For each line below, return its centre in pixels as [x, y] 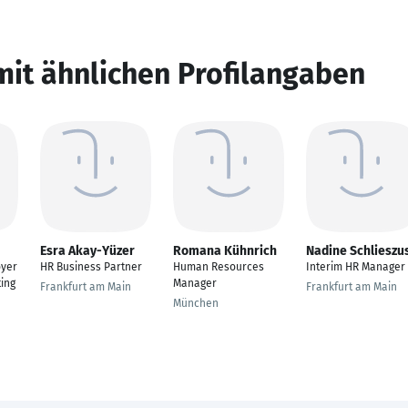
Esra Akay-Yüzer [87, 251]
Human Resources [219, 267]
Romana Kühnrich [225, 251]
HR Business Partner [91, 267]
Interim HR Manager [356, 267]
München [196, 303]
